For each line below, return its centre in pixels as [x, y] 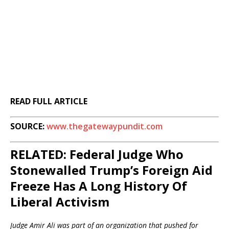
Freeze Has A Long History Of [99, 186]
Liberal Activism [60, 202]
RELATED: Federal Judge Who [97, 154]
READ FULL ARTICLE [49, 101]
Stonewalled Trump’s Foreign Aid [111, 170]
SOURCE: [28, 127]
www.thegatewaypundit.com [105, 127]
